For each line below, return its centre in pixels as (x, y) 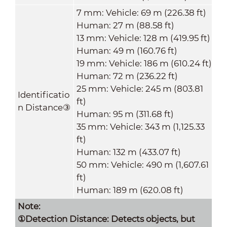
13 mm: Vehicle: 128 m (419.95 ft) (143, 38)
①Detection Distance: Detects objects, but (106, 219)
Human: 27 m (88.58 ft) (125, 25)
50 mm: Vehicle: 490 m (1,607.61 (142, 164)
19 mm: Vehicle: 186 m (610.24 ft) (144, 63)
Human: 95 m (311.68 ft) (125, 114)
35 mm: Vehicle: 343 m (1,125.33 (140, 126)
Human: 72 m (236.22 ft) (127, 76)
